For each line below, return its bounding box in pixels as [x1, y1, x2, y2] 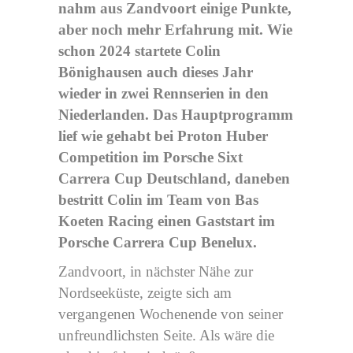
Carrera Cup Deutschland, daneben [58, 169, 290, 187]
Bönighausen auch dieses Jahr [58, 63, 253, 80]
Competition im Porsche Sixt [58, 148, 243, 165]
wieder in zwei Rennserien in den [58, 84, 269, 102]
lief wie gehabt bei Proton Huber [58, 127, 268, 144]
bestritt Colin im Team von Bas [58, 191, 258, 208]
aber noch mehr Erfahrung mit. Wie [58, 20, 292, 38]
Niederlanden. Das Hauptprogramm [58, 106, 293, 123]
